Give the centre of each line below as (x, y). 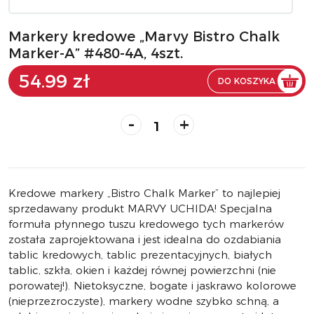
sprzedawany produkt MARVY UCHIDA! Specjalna (140, 209)
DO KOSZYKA (247, 81)
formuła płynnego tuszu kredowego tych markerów (146, 224)
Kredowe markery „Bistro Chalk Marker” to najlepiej (144, 193)
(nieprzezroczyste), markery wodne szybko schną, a (144, 301)
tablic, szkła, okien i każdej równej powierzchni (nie (142, 270)
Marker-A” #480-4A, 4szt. (96, 53)
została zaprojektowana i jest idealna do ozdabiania (145, 239)
